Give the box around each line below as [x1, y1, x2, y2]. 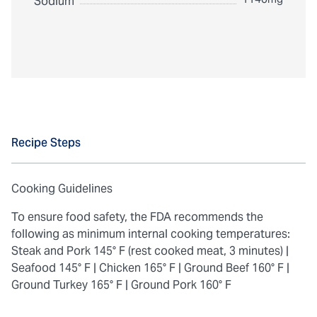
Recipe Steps [11, 135, 81, 151]
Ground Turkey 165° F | [11, 277, 128, 293]
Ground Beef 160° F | [184, 260, 289, 276]
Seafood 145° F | [11, 260, 96, 276]
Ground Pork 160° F [131, 277, 231, 293]
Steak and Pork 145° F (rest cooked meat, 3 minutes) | [11, 243, 289, 259]
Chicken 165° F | [99, 260, 181, 276]
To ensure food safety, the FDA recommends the [11, 209, 263, 225]
